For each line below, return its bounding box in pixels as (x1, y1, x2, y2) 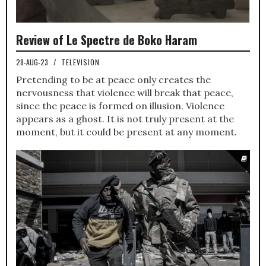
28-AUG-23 (16, 57, 50, 68)
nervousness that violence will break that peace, (16, 87, 233, 99)
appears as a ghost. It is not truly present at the (16, 113, 234, 125)
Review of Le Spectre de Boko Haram (16, 31, 197, 49)
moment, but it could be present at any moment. (16, 126, 237, 138)
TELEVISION (61, 57, 100, 68)
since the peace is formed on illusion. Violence (16, 100, 224, 112)
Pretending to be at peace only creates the (16, 74, 211, 86)
